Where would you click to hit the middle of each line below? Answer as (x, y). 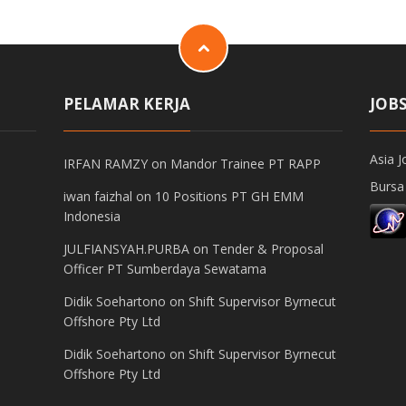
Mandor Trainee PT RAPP (245, 164)
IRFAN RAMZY (105, 164)
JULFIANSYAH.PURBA (126, 249)
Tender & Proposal (267, 249)
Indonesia (92, 216)
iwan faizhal (97, 196)
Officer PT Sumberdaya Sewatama (164, 269)
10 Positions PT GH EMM (229, 196)
